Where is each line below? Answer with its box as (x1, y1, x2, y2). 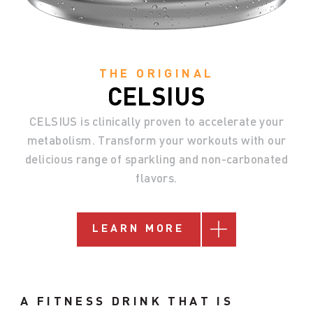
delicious (25, 154, 73, 166)
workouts (187, 135, 238, 147)
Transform (98, 135, 157, 147)
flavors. (136, 173, 177, 184)
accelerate (198, 116, 256, 128)
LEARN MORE (92, 224, 185, 235)
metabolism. (27, 135, 96, 147)
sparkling (124, 154, 176, 166)
